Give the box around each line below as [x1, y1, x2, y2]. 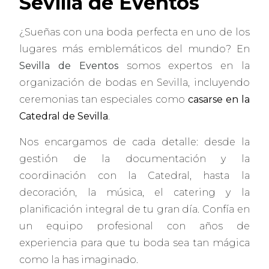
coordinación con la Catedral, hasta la [19, 169, 250, 181]
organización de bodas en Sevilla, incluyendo [19, 77, 250, 89]
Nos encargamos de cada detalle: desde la [19, 136, 250, 148]
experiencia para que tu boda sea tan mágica [19, 237, 250, 249]
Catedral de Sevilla [19, 110, 109, 122]
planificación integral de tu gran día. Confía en [19, 203, 250, 215]
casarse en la [187, 94, 250, 106]
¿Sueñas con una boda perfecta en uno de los [19, 26, 250, 38]
